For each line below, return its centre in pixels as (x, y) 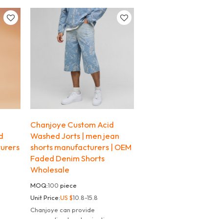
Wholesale (50, 170)
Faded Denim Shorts (68, 158)
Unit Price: (45, 198)
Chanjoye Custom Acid (72, 125)
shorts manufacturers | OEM (81, 147)
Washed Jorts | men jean (75, 136)
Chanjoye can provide (63, 210)
